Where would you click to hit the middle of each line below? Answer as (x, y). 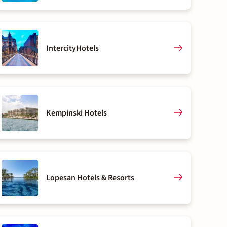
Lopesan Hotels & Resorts (90, 178)
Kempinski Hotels (76, 113)
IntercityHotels (72, 48)
